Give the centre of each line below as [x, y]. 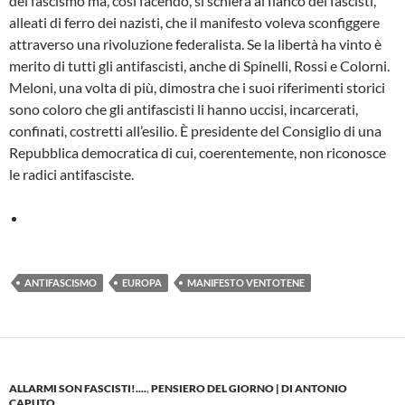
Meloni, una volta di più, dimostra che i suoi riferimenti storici [197, 87]
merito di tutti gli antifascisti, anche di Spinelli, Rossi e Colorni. [199, 65]
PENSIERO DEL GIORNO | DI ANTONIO [249, 388]
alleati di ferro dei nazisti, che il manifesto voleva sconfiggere [194, 22]
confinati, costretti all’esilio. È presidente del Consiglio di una [195, 130]
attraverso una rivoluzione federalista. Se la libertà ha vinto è [195, 43]
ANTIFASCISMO [61, 282]
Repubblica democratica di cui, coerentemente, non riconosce [198, 152]
